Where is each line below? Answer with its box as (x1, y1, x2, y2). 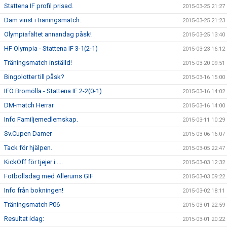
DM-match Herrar (4, 101, 54, 109)
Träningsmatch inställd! (4, 59, 72, 67)
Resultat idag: (4, 215, 44, 223)
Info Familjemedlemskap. (4, 116, 78, 124)
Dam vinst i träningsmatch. (4, 16, 81, 24)
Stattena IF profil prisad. (4, 2, 73, 10)
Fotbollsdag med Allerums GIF (4, 172, 93, 180)
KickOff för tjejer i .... (4, 158, 63, 166)
